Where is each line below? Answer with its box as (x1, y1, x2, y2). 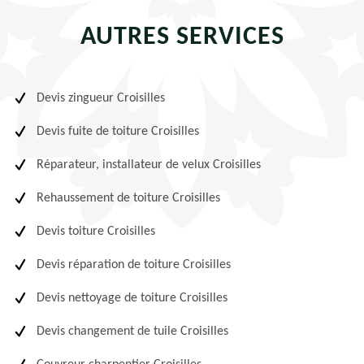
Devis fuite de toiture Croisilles (37, 125, 199, 138)
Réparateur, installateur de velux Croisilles (37, 158, 261, 171)
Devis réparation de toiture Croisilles (37, 258, 231, 271)
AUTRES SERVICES (80, 24, 284, 50)
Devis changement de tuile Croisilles (37, 325, 228, 338)
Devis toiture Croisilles (37, 225, 155, 238)
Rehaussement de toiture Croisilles (37, 192, 220, 205)
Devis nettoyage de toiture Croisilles (37, 292, 227, 305)
